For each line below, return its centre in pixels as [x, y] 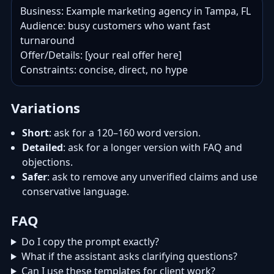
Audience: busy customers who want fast [115, 26]
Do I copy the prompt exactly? [90, 242]
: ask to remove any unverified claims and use [152, 177]
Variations [46, 108]
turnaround [47, 40]
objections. [47, 162]
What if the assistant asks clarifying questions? [129, 256]
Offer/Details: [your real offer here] [101, 55]
